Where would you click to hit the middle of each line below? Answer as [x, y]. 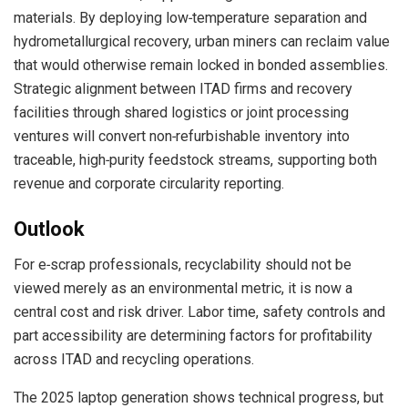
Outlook [49, 229]
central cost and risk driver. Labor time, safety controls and [199, 312]
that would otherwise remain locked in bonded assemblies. [201, 66]
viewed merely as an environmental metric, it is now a [183, 289]
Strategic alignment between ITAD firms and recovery [183, 89]
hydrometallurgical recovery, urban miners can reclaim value [202, 42]
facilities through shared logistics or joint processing [181, 113]
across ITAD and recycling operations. [134, 360]
